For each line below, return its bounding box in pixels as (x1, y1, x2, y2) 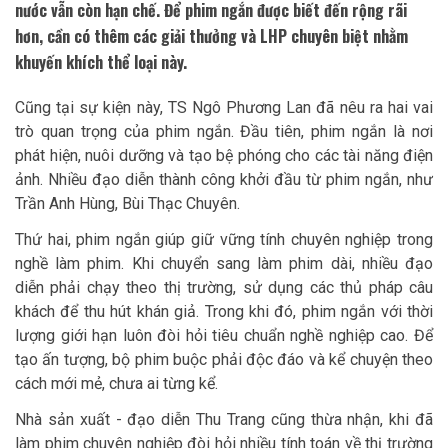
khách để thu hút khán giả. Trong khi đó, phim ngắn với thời (15, 302, 433, 322)
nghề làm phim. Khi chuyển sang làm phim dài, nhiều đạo (15, 254, 433, 274)
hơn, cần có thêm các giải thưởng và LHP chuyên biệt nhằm (15, 24, 408, 49)
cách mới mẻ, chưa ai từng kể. (15, 374, 218, 394)
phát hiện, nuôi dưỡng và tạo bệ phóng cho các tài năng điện (15, 146, 433, 166)
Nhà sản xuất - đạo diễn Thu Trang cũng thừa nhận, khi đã (15, 410, 433, 430)
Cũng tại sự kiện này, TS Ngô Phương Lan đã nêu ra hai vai (15, 98, 433, 118)
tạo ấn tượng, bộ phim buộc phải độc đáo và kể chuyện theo (15, 350, 433, 370)
